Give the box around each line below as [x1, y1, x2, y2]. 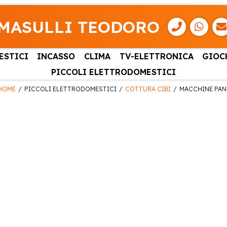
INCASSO [37, 51, 75, 61]
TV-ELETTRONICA [119, 51, 194, 61]
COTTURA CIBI [125, 85, 171, 93]
